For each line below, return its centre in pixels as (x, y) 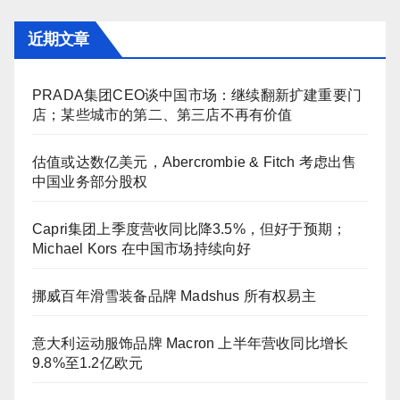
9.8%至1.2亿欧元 (88, 362)
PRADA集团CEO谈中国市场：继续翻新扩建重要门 (197, 95)
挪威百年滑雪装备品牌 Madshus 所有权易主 (174, 296)
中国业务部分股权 (90, 181)
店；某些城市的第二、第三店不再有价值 (162, 114)
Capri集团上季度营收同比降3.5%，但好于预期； (190, 229)
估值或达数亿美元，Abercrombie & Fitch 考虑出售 (195, 162)
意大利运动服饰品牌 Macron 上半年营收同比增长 (191, 343)
